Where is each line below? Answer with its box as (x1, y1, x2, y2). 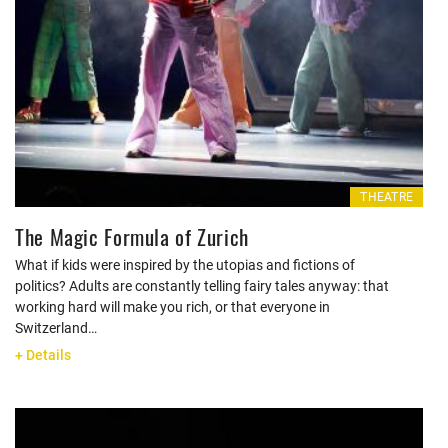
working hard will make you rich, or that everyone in (15, 299, 330, 315)
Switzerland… (15, 320, 97, 336)
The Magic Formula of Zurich (15, 221, 250, 252)
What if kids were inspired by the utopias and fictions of (15, 257, 355, 273)
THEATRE (360, 190, 413, 204)
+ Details (15, 347, 71, 363)
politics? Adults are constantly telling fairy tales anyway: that (15, 278, 389, 294)
